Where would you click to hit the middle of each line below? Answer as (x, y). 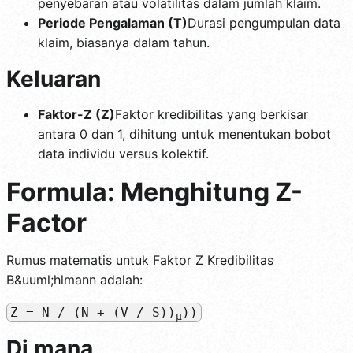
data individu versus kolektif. (123, 153)
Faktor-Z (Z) (76, 114)
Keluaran (54, 78)
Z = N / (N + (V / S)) (93, 312)
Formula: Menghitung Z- (154, 191)
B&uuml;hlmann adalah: (74, 279)
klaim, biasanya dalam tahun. (124, 42)
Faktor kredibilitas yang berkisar (212, 114)
